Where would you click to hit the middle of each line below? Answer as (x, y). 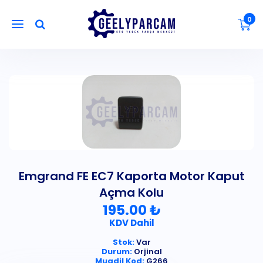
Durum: (117, 252)
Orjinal (147, 252)
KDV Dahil (131, 223)
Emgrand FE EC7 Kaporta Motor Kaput (131, 176)
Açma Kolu (131, 193)
